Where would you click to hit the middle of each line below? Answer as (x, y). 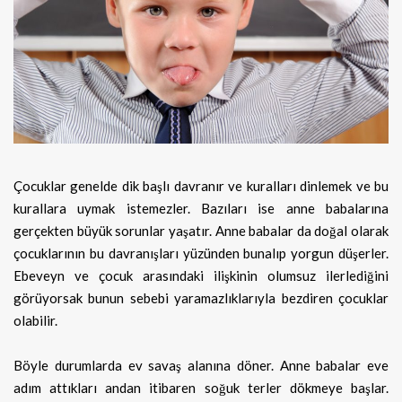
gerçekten (44, 231)
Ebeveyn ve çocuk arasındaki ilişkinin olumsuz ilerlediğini (201, 276)
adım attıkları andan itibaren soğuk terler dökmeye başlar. (201, 388)
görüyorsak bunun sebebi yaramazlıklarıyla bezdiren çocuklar (201, 298)
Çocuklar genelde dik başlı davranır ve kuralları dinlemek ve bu (201, 186)
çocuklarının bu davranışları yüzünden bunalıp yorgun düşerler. (201, 253)
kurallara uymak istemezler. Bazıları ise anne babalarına (201, 209)
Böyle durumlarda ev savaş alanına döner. (144, 366)
